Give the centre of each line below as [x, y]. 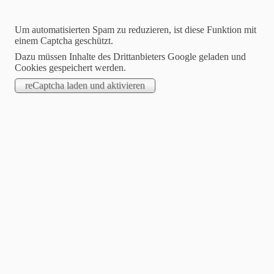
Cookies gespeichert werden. [70, 68]
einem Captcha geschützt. [64, 41]
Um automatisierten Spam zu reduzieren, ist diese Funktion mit [135, 30]
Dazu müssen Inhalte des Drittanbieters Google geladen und [130, 57]
